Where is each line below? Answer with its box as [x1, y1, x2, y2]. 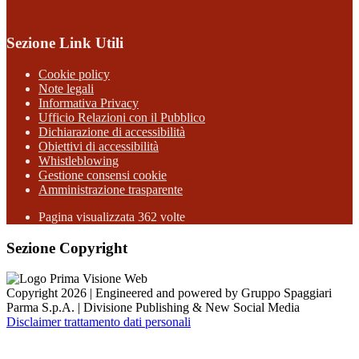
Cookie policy [38, 67, 110, 81]
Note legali [38, 81, 94, 95]
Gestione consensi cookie [38, 167, 167, 182]
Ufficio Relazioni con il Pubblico [38, 110, 205, 124]
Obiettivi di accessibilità [38, 139, 159, 153]
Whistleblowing [38, 153, 119, 167]
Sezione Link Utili [6, 34, 123, 52]
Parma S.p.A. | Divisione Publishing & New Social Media [6, 301, 300, 315]
